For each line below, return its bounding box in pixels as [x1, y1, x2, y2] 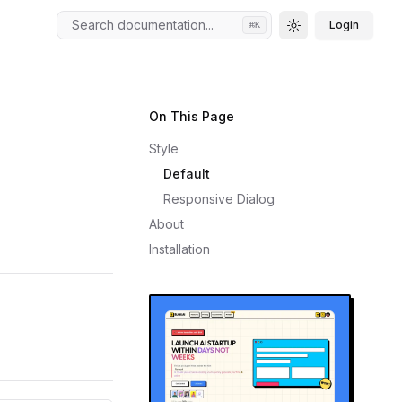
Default [163, 166, 210, 181]
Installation [149, 241, 210, 257]
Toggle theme [292, 23, 368, 38]
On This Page [149, 109, 234, 124]
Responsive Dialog [163, 191, 275, 206]
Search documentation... [72, 17, 214, 32]
